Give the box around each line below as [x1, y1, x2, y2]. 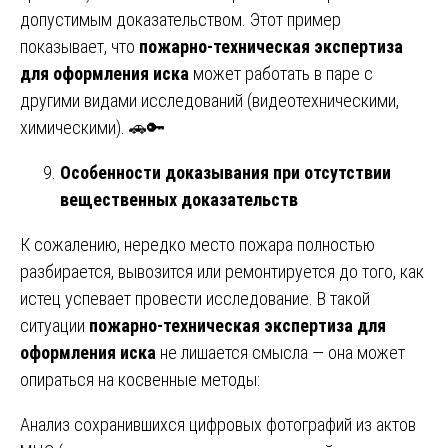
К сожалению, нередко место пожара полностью [20, 233, 375, 255]
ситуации [20, 314, 89, 336]
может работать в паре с [189, 62, 373, 84]
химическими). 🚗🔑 [20, 116, 165, 138]
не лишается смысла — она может [156, 341, 405, 363]
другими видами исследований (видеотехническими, [20, 89, 399, 111]
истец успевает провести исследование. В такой [20, 287, 370, 309]
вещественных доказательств [60, 188, 298, 210]
